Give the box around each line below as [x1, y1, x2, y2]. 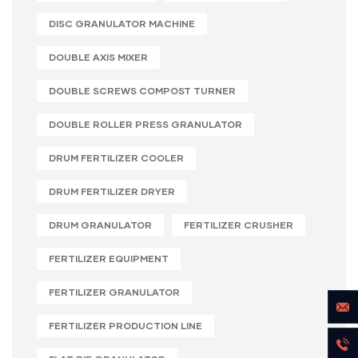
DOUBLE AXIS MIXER [49, 51, 148, 63]
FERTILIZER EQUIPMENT [49, 253, 169, 265]
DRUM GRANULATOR [49, 219, 152, 231]
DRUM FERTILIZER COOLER [49, 152, 184, 164]
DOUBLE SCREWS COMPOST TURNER [49, 85, 236, 97]
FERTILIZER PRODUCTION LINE [49, 320, 202, 332]
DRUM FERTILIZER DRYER [49, 185, 175, 197]
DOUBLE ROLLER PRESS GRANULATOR [49, 118, 242, 130]
